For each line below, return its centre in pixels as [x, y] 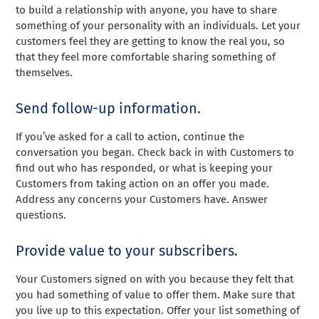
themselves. [45, 72]
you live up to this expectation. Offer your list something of [158, 310]
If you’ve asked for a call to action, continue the [130, 136]
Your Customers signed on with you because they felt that [155, 279]
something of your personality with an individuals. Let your [158, 25]
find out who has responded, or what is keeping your [145, 168]
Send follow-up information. [109, 108]
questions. [41, 215]
